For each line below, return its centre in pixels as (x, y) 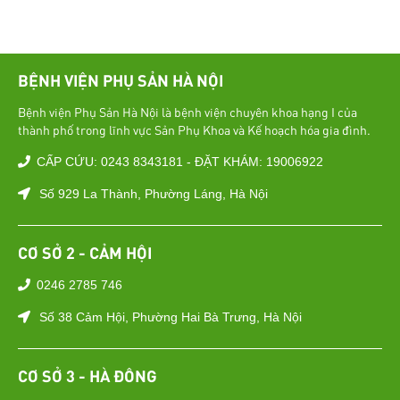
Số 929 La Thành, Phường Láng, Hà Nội (154, 194)
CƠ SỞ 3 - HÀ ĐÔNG (87, 376)
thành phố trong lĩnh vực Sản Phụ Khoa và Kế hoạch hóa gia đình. (194, 130)
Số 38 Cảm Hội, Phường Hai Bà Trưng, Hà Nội (171, 317)
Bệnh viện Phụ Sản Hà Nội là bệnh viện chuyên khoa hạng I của (187, 112)
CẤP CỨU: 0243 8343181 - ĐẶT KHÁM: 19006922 (180, 162)
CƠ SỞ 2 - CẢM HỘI (85, 253)
